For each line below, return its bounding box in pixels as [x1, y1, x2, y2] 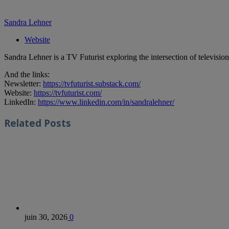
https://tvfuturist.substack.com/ [43, 79, 141, 88]
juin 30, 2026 [25, 212, 67, 221]
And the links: [4, 70, 50, 79]
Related [4, 116, 41, 129]
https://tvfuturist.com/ [34, 88, 102, 98]
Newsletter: [4, 79, 43, 88]
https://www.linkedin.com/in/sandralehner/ [38, 98, 174, 107]
